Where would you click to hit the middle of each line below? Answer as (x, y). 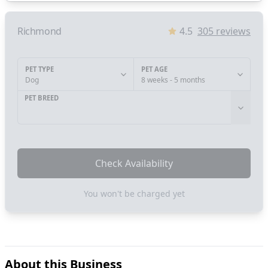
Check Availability (134, 164)
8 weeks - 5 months (173, 80)
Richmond (39, 31)
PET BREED (42, 98)
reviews (232, 31)
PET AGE (154, 69)
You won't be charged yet (134, 194)
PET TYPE (39, 69)
